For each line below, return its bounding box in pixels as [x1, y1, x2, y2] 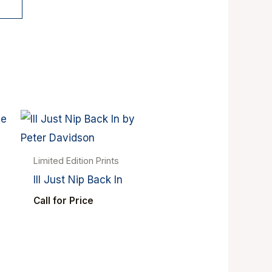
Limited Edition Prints [33, 155, 119, 166]
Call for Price [33, 194, 93, 206]
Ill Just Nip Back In [33, 174, 123, 186]
